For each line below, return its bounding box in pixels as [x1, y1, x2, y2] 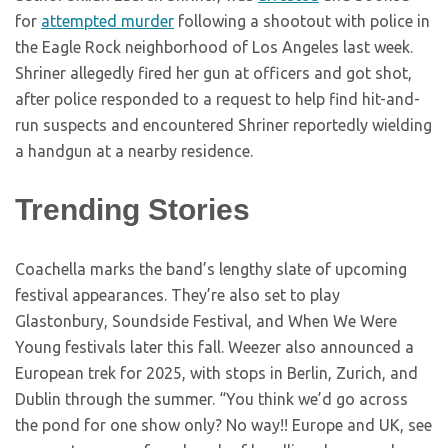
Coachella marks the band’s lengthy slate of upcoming [15, 260, 407, 279]
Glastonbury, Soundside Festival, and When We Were [15, 312, 397, 331]
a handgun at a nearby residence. [15, 142, 253, 161]
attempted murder [41, 12, 174, 31]
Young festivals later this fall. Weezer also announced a [15, 338, 414, 357]
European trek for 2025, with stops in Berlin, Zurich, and [15, 364, 418, 383]
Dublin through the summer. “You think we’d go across [15, 390, 408, 409]
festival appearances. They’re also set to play [15, 286, 340, 305]
